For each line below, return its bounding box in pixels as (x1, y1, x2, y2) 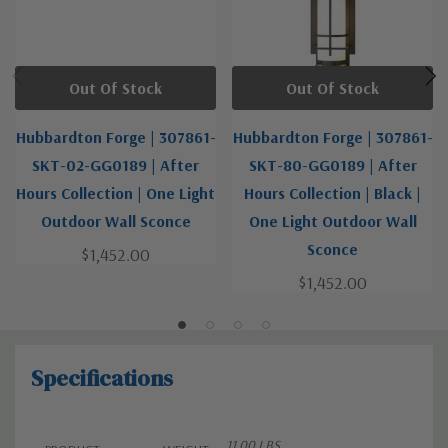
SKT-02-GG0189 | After (32, 154, 199, 175)
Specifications (31, 362, 173, 393)
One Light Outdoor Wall (248, 210, 417, 231)
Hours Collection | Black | (244, 182, 421, 203)
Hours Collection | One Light (16, 182, 215, 203)
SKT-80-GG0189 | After (248, 154, 417, 175)
